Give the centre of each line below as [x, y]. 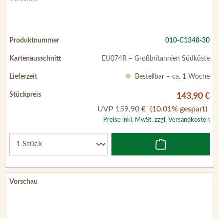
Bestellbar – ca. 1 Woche [171, 77]
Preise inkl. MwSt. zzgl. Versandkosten [156, 120]
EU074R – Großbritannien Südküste [156, 58]
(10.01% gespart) [179, 109]
